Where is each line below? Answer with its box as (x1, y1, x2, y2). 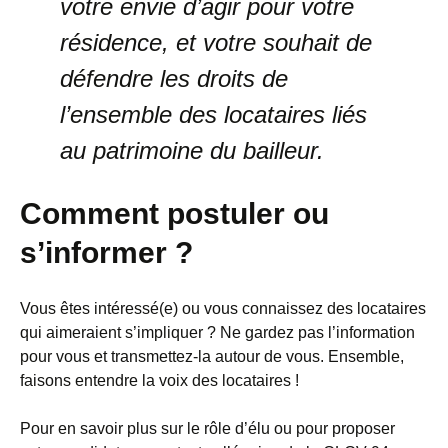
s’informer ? (20, 236, 193, 270)
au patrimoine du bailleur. (60, 137, 324, 165)
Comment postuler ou (20, 197, 329, 231)
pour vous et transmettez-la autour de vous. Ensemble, (20, 348, 404, 366)
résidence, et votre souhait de (60, 29, 372, 57)
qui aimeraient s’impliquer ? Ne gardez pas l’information (20, 324, 415, 342)
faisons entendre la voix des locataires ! (20, 372, 299, 390)
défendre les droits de (60, 65, 288, 93)
